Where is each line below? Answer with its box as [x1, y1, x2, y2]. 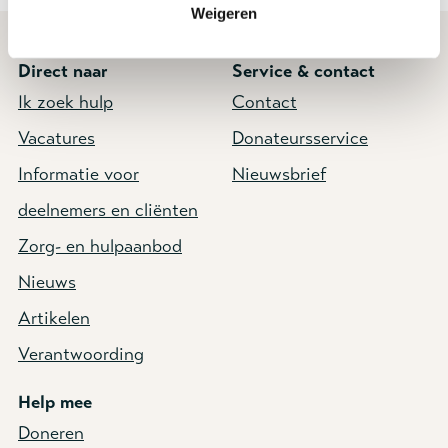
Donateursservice [232, 127, 368, 150]
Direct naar [18, 60, 108, 83]
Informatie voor [18, 163, 139, 186]
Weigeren [191, 4, 257, 22]
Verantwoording [18, 343, 144, 366]
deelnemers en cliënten [18, 199, 198, 222]
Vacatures [18, 127, 95, 150]
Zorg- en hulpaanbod [18, 235, 182, 258]
